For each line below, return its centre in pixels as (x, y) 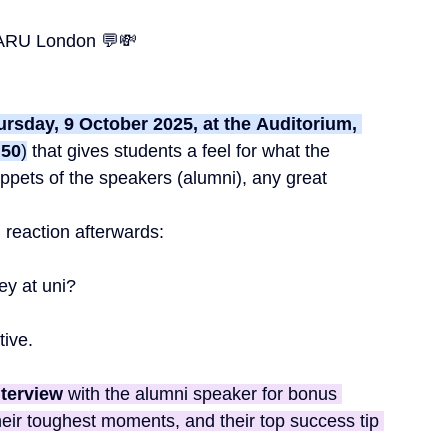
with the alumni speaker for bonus (202, 394)
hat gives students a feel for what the (186, 151)
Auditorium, (309, 124)
